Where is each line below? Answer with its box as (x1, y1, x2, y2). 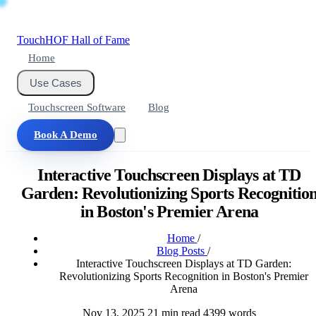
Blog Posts (157, 244, 207, 257)
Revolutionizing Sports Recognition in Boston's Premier (59, 269, 308, 282)
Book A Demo (34, 129, 97, 140)
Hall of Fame (71, 34, 130, 46)
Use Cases (30, 77, 82, 89)
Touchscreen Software (28, 102, 126, 113)
